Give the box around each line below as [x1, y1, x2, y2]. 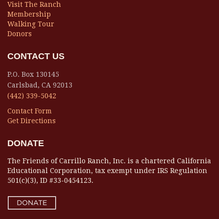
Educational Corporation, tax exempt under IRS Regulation [7, 167, 207, 175]
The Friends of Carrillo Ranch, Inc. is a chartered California [7, 157, 211, 165]
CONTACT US [7, 51, 65, 61]
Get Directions [7, 117, 56, 125]
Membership [7, 10, 51, 18]
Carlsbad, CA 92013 [7, 81, 72, 89]
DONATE [7, 138, 44, 148]
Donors [7, 30, 32, 38]
